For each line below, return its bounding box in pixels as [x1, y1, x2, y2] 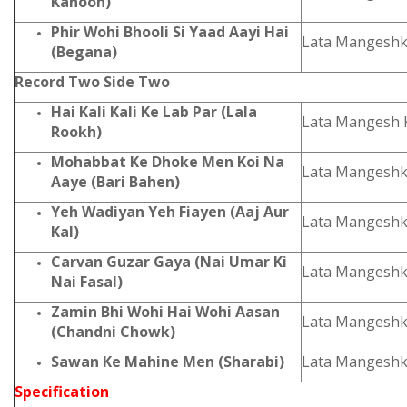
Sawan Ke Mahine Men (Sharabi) [51, 352, 284, 372]
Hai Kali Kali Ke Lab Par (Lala [51, 102, 257, 122]
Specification [15, 382, 109, 402]
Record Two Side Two [15, 72, 174, 92]
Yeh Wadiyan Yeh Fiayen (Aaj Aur [51, 202, 289, 222]
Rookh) [51, 122, 102, 142]
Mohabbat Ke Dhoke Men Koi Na [51, 152, 284, 172]
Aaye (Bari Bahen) [51, 172, 180, 192]
